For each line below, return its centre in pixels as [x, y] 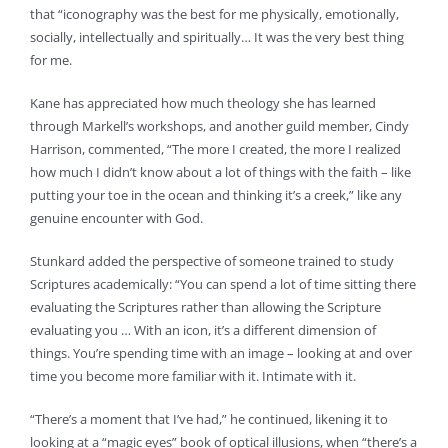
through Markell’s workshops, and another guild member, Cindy [219, 126]
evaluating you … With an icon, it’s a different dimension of [202, 330]
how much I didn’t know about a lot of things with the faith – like [220, 172]
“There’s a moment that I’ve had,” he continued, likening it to [208, 419]
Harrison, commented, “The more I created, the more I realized [215, 149]
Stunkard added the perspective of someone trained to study [211, 261]
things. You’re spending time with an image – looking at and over [220, 353]
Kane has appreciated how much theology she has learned [202, 103]
